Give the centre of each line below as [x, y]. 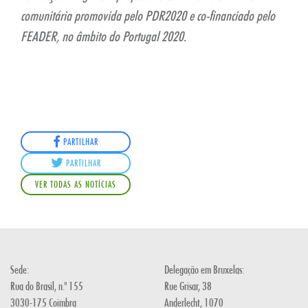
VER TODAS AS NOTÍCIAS [76, 184]
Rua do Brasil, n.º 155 [47, 285]
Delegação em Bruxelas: [204, 269]
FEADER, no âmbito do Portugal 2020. [103, 36]
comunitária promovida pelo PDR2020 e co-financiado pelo [148, 15]
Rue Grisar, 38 [188, 285]
